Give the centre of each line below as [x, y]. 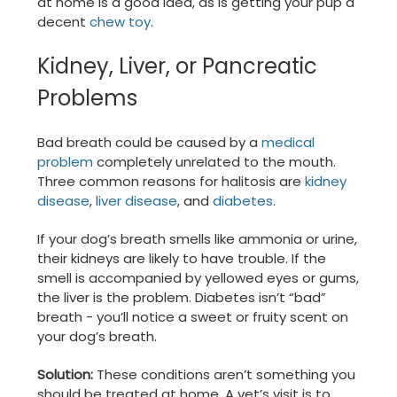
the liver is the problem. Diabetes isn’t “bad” [182, 298]
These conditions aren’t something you [224, 375]
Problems [87, 98]
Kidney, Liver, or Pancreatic [177, 66]
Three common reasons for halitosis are [171, 182]
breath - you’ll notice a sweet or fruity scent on [193, 317]
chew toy [120, 22]
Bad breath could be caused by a [149, 143]
